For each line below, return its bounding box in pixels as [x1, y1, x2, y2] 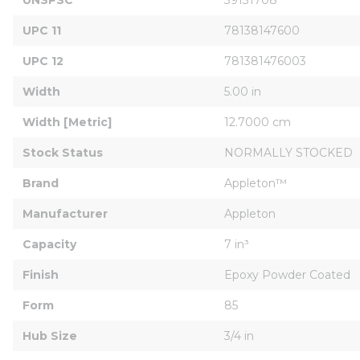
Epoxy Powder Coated [224, 267, 350, 282]
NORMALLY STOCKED [224, 145, 353, 160]
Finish [22, 267, 59, 282]
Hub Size [22, 328, 77, 343]
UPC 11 [22, 22, 61, 38]
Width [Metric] [22, 114, 112, 129]
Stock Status [22, 145, 103, 160]
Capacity [22, 236, 76, 252]
